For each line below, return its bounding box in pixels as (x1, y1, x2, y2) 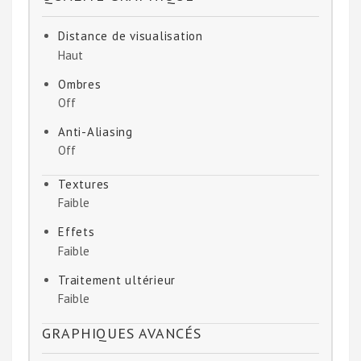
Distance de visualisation (58, 28, 203, 44)
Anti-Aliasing (58, 123, 133, 139)
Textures (58, 176, 110, 193)
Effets (58, 224, 95, 240)
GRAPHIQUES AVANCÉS (42, 323, 202, 342)
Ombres (58, 76, 102, 92)
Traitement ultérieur (58, 272, 176, 288)
